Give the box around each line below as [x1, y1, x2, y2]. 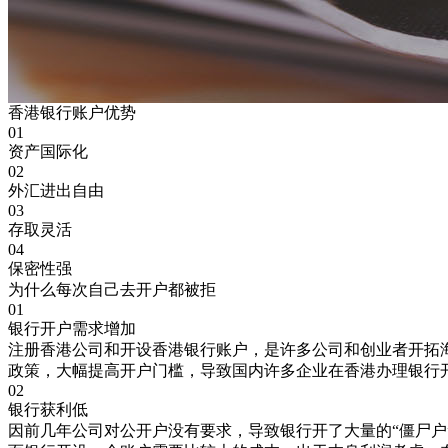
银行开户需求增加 [8, 320, 136, 337]
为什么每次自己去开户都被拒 [8, 281, 216, 298]
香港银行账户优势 [8, 104, 136, 121]
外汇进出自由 [8, 182, 104, 199]
